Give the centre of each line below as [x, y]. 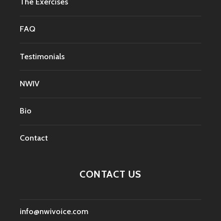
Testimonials [42, 56]
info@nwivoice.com [54, 212]
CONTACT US [110, 174]
